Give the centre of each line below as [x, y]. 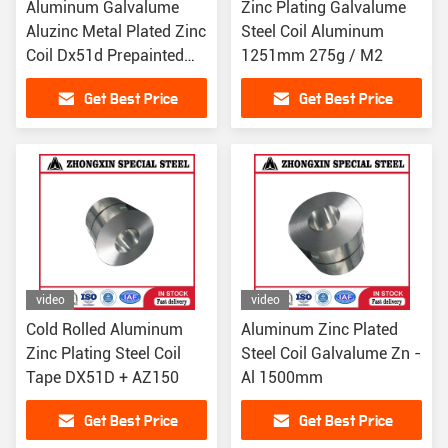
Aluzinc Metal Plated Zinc [116, 31]
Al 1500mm [282, 377]
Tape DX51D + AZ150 [102, 377]
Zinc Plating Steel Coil [103, 353]
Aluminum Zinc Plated [319, 329]
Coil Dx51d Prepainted [105, 55]
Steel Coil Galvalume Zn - [331, 353]
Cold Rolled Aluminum [104, 329]
